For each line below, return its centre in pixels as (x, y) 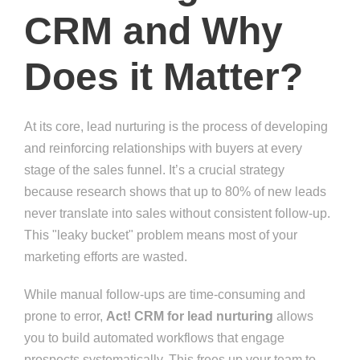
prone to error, (65, 317)
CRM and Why (153, 31)
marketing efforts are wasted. (106, 257)
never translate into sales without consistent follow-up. (177, 214)
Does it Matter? (164, 77)
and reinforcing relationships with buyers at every (163, 149)
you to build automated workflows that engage (154, 338)
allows (293, 317)
